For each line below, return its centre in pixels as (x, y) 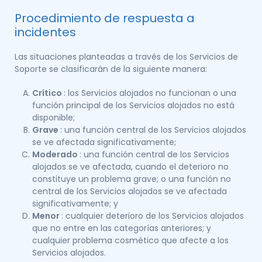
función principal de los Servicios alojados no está (133, 105)
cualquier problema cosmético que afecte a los (130, 240)
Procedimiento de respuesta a (105, 18)
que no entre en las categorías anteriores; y (122, 228)
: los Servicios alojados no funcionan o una (150, 93)
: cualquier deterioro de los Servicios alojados (153, 216)
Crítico (48, 93)
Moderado (56, 154)
